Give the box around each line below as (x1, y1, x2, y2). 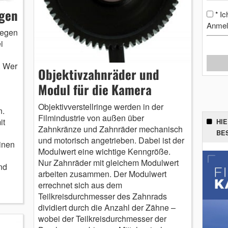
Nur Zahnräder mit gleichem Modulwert (38, 157, 179, 169)
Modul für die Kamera (38, 80, 152, 99)
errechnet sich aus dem (38, 179, 122, 191)
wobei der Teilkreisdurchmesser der (38, 213, 166, 225)
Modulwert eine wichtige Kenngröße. (38, 146, 173, 158)
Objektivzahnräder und (38, 65, 159, 84)
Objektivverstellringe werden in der (38, 101, 163, 113)
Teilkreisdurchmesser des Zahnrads (38, 190, 167, 203)
